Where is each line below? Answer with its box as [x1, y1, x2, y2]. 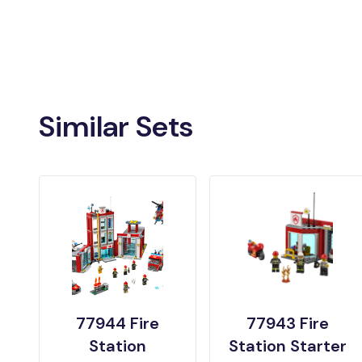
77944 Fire [75, 313, 159, 335]
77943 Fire [246, 313, 330, 335]
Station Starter [229, 335, 347, 357]
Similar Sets [39, 107, 193, 146]
